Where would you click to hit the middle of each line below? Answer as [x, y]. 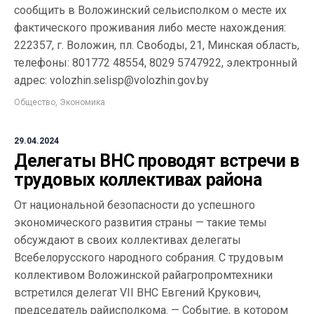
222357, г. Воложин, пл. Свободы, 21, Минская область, [157, 45]
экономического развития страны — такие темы [141, 223]
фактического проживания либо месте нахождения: [150, 28]
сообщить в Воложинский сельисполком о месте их [150, 10]
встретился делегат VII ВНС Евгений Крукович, [137, 293]
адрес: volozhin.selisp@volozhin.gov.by [111, 80]
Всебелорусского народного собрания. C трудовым [149, 258]
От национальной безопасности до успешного [135, 205]
